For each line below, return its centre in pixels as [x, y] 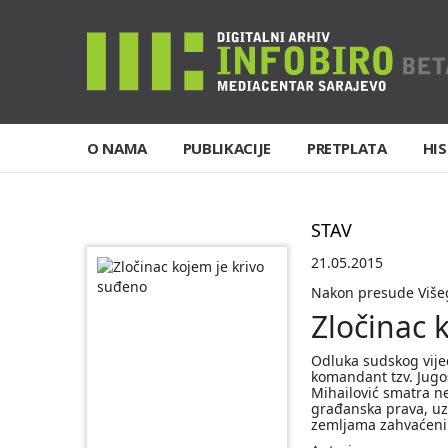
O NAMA [117, 148]
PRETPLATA [346, 148]
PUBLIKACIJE [226, 148]
